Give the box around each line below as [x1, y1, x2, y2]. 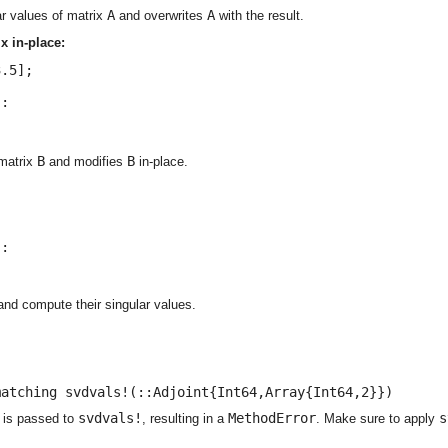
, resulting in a [142, 411, 228, 427]
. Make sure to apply [316, 411, 439, 427]
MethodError [228, 410, 316, 427]
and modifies [45, 153, 127, 169]
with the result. [215, 8, 304, 24]
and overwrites [115, 8, 207, 24]
